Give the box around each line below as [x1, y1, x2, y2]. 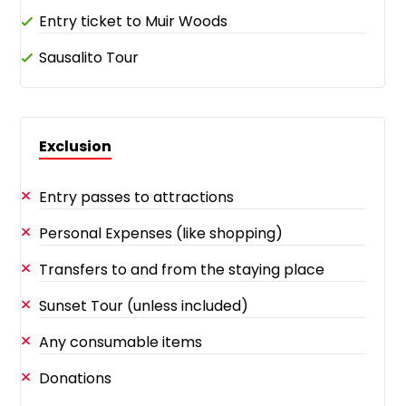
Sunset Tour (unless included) [39, 295, 249, 316]
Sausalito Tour [39, 47, 140, 68]
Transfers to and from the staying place [39, 259, 325, 280]
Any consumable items [39, 332, 203, 353]
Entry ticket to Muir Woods [39, 11, 228, 32]
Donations [39, 368, 112, 389]
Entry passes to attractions [39, 187, 235, 208]
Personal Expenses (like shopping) [39, 223, 284, 244]
